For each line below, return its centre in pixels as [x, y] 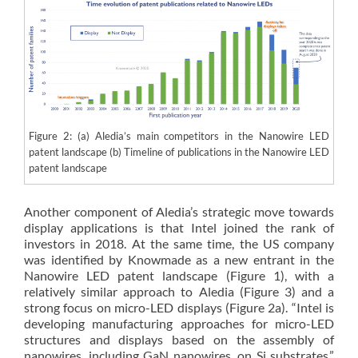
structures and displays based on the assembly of [179, 340]
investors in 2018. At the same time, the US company [179, 244]
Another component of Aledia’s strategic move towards [179, 212]
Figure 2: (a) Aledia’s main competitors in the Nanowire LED [179, 135]
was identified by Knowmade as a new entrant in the [179, 260]
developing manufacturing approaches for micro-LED [179, 324]
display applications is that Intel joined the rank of [179, 228]
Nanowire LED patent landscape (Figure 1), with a [179, 276]
